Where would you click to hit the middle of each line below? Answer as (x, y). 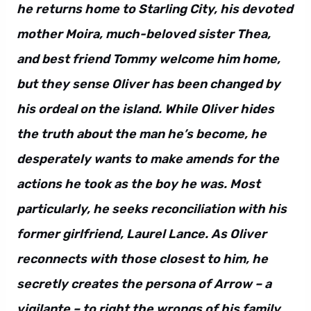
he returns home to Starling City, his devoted (155, 9)
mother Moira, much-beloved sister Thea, (144, 34)
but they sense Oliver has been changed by (149, 84)
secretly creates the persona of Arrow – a (144, 284)
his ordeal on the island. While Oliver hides (145, 109)
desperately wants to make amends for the (148, 159)
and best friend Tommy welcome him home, (149, 59)
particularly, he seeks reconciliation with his (152, 209)
